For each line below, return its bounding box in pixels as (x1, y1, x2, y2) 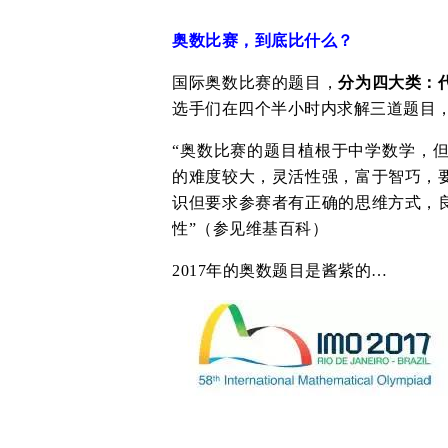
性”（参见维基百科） (172, 220, 328, 237)
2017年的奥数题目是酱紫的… (172, 262, 388, 279)
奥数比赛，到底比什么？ (172, 32, 354, 49)
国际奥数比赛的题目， (172, 74, 339, 91)
